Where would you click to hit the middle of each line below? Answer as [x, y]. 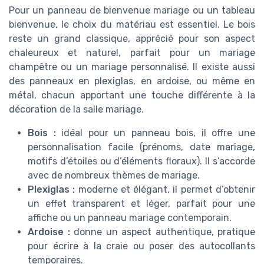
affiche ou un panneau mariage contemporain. [130, 218]
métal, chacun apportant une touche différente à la [132, 95]
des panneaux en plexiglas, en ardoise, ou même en [132, 81]
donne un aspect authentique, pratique [162, 232]
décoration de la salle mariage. [76, 110]
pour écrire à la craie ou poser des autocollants [141, 246]
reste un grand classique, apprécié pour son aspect [132, 39]
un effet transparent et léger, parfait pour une [141, 204]
